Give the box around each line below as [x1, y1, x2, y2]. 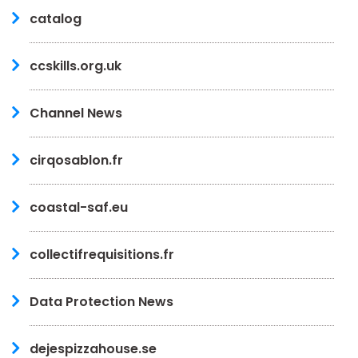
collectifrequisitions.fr [30, 245, 174, 264]
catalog [30, 9, 82, 28]
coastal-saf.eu [30, 197, 128, 217]
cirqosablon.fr [30, 150, 123, 169]
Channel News [30, 103, 122, 122]
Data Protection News [30, 292, 173, 311]
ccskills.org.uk [30, 56, 121, 75]
